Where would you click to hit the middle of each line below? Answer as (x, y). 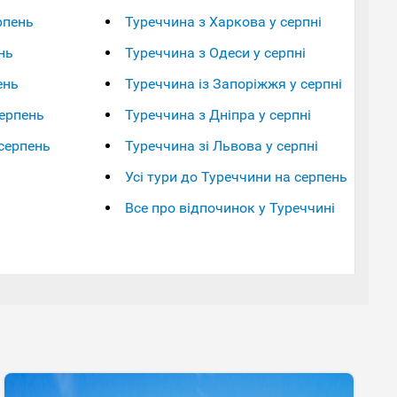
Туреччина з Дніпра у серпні (218, 114)
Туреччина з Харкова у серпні (223, 21)
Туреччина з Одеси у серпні (215, 52)
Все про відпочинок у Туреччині (230, 207)
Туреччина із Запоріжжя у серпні (233, 83)
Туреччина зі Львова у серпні (221, 145)
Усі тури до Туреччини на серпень (236, 176)
